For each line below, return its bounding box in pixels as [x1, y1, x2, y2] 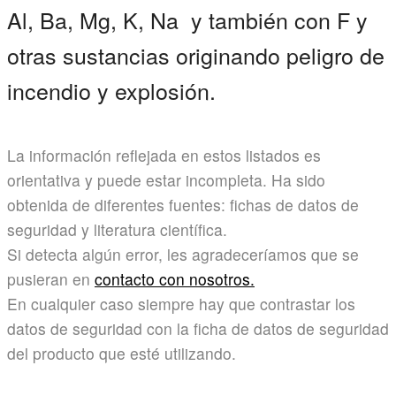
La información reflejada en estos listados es [7, 144, 321, 167]
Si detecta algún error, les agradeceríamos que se [7, 243, 359, 266]
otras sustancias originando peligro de [7, 39, 385, 72]
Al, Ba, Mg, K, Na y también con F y [7, 4, 368, 36]
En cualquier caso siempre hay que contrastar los [7, 293, 355, 316]
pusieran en [7, 268, 95, 291]
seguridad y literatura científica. [7, 218, 227, 241]
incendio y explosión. [7, 74, 216, 107]
